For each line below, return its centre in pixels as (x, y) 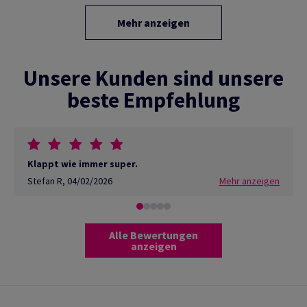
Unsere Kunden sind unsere (153, 78)
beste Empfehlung (153, 100)
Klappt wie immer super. (83, 163)
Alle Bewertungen (153, 235)
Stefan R (45, 181)
